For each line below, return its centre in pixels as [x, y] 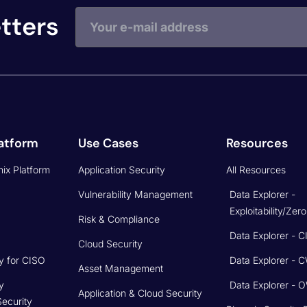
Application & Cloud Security [140, 293]
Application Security [122, 169]
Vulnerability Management [135, 194]
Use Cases [108, 143]
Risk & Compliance [119, 219]
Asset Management [121, 268]
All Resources [256, 169]
